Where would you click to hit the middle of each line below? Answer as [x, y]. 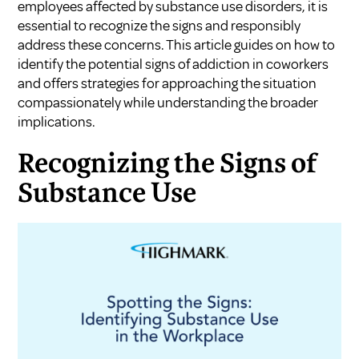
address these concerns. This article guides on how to [177, 44]
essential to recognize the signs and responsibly [159, 25]
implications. [57, 121]
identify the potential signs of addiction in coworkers [173, 64]
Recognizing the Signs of [167, 165]
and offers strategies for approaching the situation [167, 83]
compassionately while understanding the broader [168, 102]
